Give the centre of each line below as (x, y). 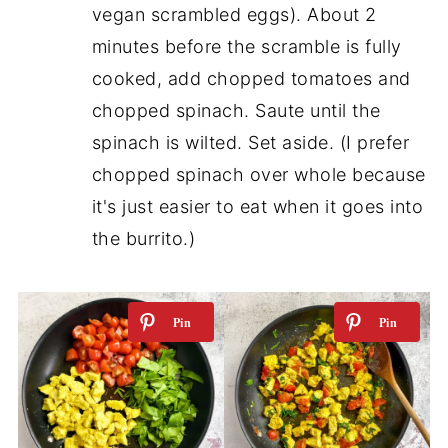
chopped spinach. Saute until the (236, 110)
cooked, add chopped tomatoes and (251, 78)
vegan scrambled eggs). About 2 (234, 14)
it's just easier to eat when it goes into (257, 206)
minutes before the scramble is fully (246, 46)
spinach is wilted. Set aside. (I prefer (250, 142)
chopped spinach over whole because (258, 174)
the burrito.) (143, 238)
